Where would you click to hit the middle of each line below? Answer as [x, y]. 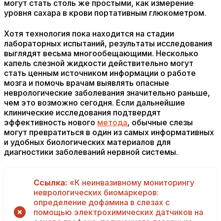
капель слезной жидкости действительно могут [99, 63]
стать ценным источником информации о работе [100, 73]
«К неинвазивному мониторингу [131, 183]
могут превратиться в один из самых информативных [109, 132]
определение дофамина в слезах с [102, 202]
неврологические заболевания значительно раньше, [107, 93]
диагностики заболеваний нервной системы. [91, 152]
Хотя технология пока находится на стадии [89, 34]
